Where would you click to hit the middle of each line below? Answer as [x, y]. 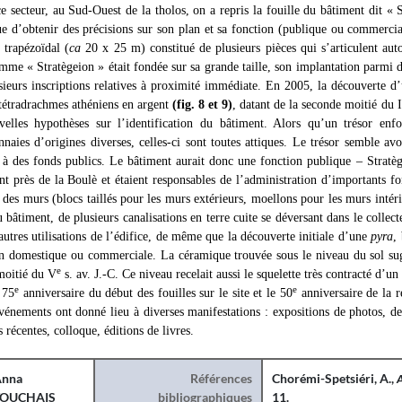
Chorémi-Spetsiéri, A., [335, 378]
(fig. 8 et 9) [203, 105]
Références [222, 378]
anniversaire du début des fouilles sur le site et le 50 [156, 293]
